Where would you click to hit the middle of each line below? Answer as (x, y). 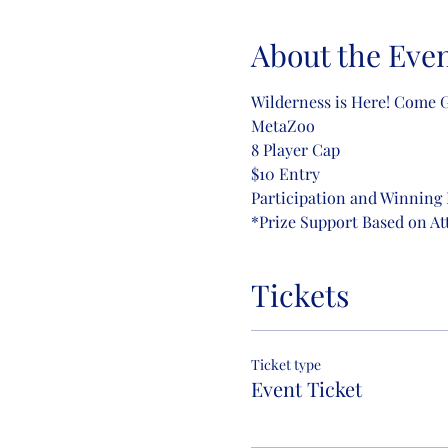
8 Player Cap (295, 149)
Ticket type (285, 364)
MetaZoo (282, 125)
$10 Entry (285, 173)
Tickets (299, 295)
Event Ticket (306, 388)
